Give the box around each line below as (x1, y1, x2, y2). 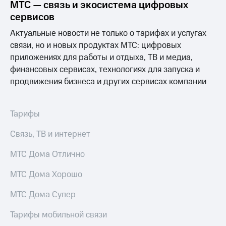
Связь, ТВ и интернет (10, 128, 90, 141)
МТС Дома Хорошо (10, 168, 82, 181)
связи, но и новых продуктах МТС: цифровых (10, 39, 181, 52)
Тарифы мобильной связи (10, 209, 107, 221)
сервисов (10, 10, 54, 25)
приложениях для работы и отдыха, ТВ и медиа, (10, 51, 193, 64)
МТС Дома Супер (10, 189, 76, 201)
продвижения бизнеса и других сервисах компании (10, 76, 206, 88)
